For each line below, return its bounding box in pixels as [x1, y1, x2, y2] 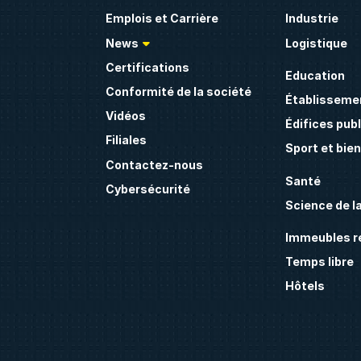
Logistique [284, 35, 347, 50]
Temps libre [284, 255, 354, 269]
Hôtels [284, 279, 325, 293]
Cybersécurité [106, 181, 191, 196]
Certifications [106, 60, 190, 74]
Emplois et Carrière [106, 11, 219, 26]
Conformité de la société [106, 84, 252, 98]
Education [284, 68, 345, 82]
